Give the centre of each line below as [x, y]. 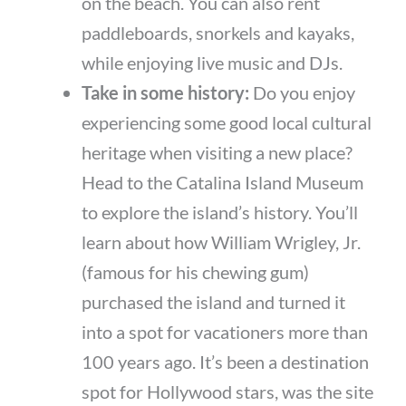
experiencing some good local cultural [227, 123]
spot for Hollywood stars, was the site [227, 392]
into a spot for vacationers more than [225, 332]
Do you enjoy [302, 93]
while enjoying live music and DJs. [212, 63]
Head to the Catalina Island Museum [222, 183]
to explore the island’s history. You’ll [220, 213]
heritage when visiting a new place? [217, 153]
